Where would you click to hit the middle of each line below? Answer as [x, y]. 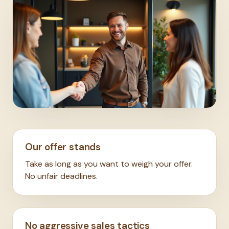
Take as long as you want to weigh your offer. [109, 164]
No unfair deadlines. [61, 176]
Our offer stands [63, 147]
